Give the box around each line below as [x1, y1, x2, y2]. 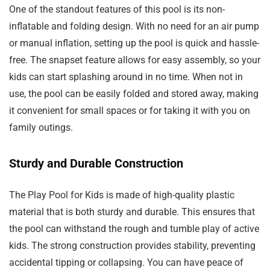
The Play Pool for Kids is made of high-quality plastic [9, 189, 234, 201]
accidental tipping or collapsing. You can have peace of [9, 257, 243, 269]
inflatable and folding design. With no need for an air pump [9, 20, 259, 33]
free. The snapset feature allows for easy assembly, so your [9, 54, 260, 66]
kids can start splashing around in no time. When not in [9, 71, 243, 83]
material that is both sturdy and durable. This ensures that [9, 206, 255, 218]
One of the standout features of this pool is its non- [9, 4, 225, 16]
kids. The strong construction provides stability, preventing [9, 240, 256, 252]
